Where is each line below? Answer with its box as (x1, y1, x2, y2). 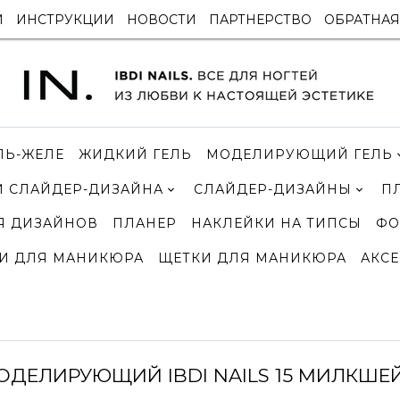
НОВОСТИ (126, 11, 196, 28)
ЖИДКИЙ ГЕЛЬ (79, 146, 192, 162)
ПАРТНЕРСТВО (208, 11, 312, 28)
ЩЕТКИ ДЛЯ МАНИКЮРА (158, 250, 346, 267)
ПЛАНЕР (112, 215, 178, 232)
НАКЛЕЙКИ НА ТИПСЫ (191, 215, 362, 232)
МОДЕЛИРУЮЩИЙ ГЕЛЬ (206, 146, 393, 162)
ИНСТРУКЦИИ (15, 11, 114, 28)
